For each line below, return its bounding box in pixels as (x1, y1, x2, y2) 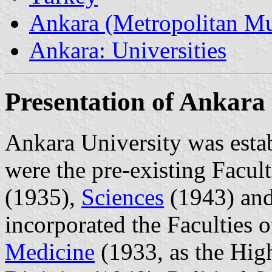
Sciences (81, 183, 164, 210)
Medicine (5, 238, 95, 265)
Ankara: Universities (29, 36, 226, 63)
